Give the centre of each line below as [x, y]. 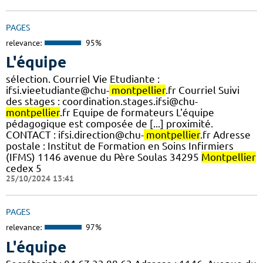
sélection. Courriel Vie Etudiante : [83, 79]
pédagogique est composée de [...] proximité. [109, 124]
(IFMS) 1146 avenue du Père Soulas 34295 [104, 157]
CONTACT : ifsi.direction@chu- [75, 135]
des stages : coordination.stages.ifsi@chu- [102, 102]
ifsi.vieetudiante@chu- [58, 90]
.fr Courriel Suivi [203, 90]
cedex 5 [24, 168]
